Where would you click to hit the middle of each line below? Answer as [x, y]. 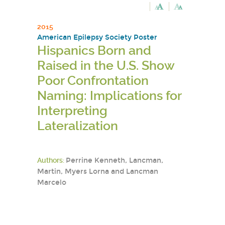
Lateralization [78, 126]
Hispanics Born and [94, 50]
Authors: [51, 160]
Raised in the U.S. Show [106, 66]
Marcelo [52, 183]
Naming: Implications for [109, 96]
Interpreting [72, 111]
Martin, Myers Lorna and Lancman [98, 172]
